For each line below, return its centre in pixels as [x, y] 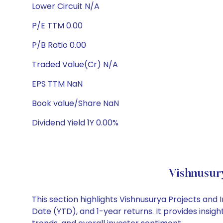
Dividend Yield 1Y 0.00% [75, 123]
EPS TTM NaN [57, 84]
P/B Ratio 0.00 [59, 45]
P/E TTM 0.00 [57, 26]
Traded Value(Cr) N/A [75, 64]
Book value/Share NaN [75, 103]
